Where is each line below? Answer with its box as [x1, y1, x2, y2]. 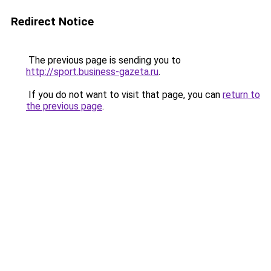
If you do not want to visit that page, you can [26, 89, 223, 100]
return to [223, 89, 260, 100]
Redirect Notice [11, 15, 94, 28]
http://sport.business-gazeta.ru [26, 66, 158, 77]
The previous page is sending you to [26, 54, 181, 66]
